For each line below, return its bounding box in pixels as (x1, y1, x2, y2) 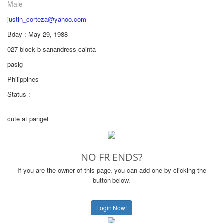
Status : (7, 89, 30, 99)
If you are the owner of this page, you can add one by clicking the (17, 165, 206, 175)
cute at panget (7, 114, 49, 123)
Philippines (7, 74, 39, 84)
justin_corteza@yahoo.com (7, 14, 86, 24)
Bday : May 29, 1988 (7, 29, 68, 39)
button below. (93, 175, 130, 185)
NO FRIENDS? (80, 150, 143, 164)
